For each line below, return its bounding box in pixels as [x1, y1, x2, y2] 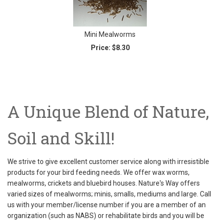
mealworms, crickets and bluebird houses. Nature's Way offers [7, 179, 200, 187]
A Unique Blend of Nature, [7, 100, 209, 122]
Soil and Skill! [7, 126, 115, 149]
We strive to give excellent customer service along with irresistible [7, 157, 209, 165]
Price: [90, 43, 110, 52]
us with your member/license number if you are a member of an [7, 200, 206, 209]
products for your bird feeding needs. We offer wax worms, [7, 168, 190, 176]
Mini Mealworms [84, 30, 136, 38]
